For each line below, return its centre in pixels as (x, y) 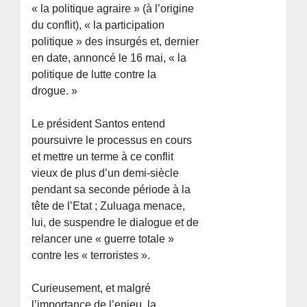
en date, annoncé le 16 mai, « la (109, 58)
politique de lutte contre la (94, 74)
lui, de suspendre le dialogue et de (115, 222)
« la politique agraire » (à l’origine (113, 8)
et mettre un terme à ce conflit (103, 156)
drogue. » (55, 90)
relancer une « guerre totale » (103, 238)
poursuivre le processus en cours (112, 140)
